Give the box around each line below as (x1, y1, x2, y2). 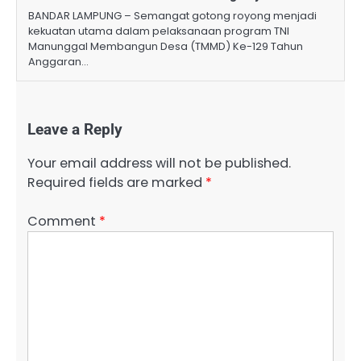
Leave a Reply (27, 121, 122, 139)
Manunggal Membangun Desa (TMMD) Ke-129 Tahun (28, 39, 303, 55)
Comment (27, 212, 99, 231)
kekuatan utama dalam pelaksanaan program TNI (28, 23, 289, 39)
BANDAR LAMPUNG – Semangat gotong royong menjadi (28, 8, 317, 24)
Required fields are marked (27, 173, 205, 193)
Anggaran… (28, 54, 89, 70)
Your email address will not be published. (27, 154, 291, 173)
